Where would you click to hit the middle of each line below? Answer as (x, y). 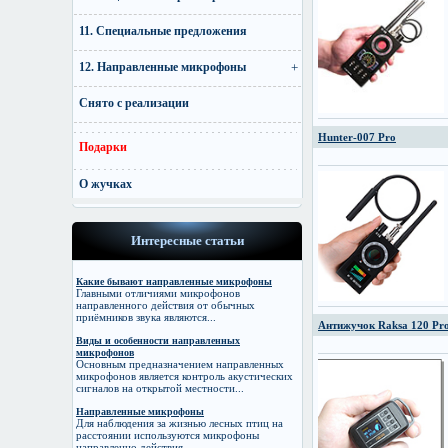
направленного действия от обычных (165, 305)
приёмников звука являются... (146, 317)
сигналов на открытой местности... (160, 388)
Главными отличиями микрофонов (158, 293)
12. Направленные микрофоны (162, 67)
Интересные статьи (187, 240)
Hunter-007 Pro (357, 137)
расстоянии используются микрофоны (167, 435)
